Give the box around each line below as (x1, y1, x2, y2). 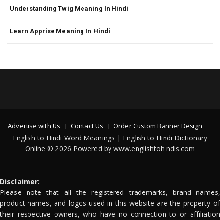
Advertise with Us (8, 121, 60, 130)
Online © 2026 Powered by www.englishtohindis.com (25, 143, 195, 153)
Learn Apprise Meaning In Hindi (10, 27, 110, 35)
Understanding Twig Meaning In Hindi (10, 4, 129, 12)
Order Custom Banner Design (113, 121, 202, 130)
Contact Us (71, 121, 104, 130)
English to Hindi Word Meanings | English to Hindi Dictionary (12, 133, 207, 142)
